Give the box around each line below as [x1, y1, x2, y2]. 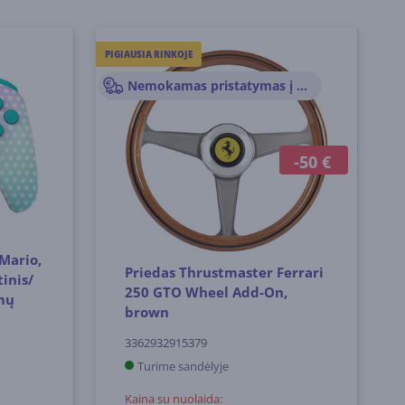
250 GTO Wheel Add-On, [125, 282, 288, 301]
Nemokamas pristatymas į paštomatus [297, 77, 308, 94]
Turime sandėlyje [137, 357, 230, 374]
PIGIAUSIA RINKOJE [105, 47, 193, 61]
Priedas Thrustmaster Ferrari [125, 262, 325, 281]
